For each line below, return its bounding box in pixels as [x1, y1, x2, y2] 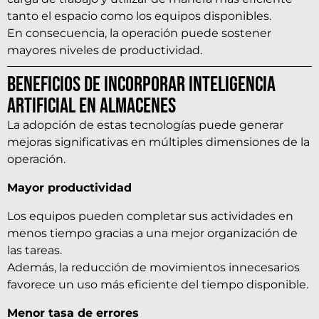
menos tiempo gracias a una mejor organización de [7, 226, 298, 241]
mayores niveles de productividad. [7, 43, 202, 58]
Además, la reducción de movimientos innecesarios [7, 261, 300, 275]
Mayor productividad [7, 181, 132, 195]
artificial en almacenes [7, 93, 176, 120]
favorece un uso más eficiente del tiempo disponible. [7, 278, 308, 292]
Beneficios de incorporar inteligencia [7, 72, 276, 98]
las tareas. [7, 244, 62, 258]
